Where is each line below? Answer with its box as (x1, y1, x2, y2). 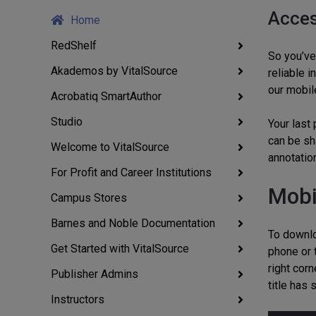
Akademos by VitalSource (51, 64, 178, 78)
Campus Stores (51, 191, 127, 205)
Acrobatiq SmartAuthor (51, 90, 162, 103)
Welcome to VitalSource (51, 140, 169, 154)
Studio (51, 115, 83, 128)
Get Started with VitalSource (51, 242, 189, 255)
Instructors (51, 293, 104, 306)
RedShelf (51, 39, 97, 52)
